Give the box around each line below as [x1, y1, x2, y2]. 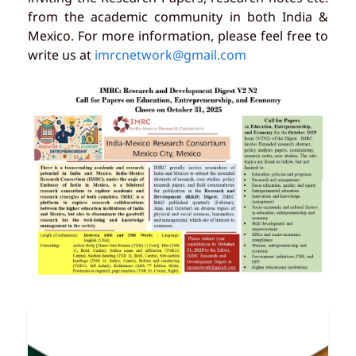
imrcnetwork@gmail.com [95, 46, 246, 64]
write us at [28, 46, 95, 64]
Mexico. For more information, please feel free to [28, 27, 328, 44]
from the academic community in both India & [28, 8, 328, 25]
